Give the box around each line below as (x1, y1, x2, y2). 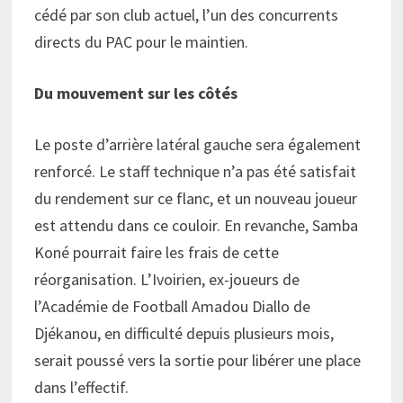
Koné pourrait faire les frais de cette (33, 242, 279, 264)
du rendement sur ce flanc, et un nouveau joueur (33, 188, 357, 210)
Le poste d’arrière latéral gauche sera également (33, 134, 361, 156)
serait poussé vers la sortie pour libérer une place (33, 350, 361, 372)
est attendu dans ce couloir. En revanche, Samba (33, 215, 358, 237)
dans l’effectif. (33, 377, 129, 399)
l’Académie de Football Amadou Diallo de (33, 296, 310, 318)
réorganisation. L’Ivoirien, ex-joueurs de (33, 269, 300, 291)
